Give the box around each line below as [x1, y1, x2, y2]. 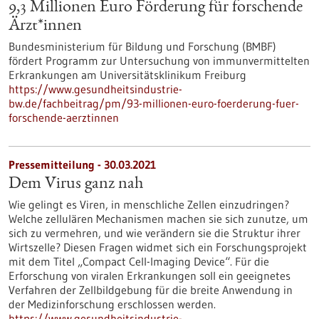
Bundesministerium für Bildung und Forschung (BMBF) [9, 39, 276, 53]
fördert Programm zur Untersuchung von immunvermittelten [9, 53, 310, 68]
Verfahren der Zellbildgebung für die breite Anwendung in [9, 283, 293, 297]
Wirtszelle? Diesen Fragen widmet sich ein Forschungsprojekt [9, 240, 307, 254]
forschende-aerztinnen [9, 110, 119, 125]
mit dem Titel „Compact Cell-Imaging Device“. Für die [9, 254, 269, 268]
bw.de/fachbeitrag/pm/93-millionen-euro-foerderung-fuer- [9, 96, 299, 110]
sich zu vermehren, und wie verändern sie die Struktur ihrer [9, 226, 300, 240]
